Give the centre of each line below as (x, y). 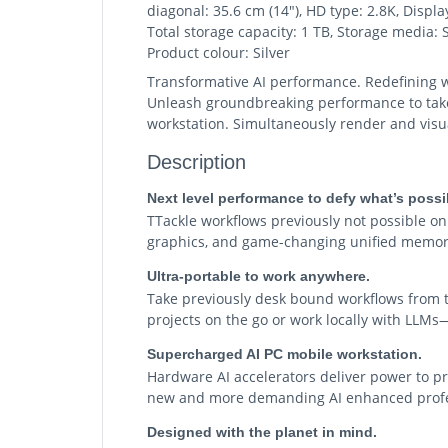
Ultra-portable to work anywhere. (258, 276)
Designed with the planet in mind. (262, 432)
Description (196, 162)
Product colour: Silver (218, 52)
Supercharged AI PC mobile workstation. (284, 354)
